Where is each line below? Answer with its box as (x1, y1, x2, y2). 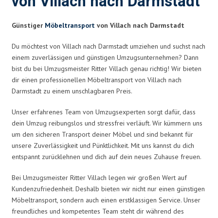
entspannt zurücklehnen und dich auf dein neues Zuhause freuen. (12, 152, 201, 161)
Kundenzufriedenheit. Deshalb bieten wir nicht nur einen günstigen (12, 184, 205, 193)
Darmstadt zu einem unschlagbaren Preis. (12, 86, 132, 95)
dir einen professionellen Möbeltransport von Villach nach (12, 75, 182, 84)
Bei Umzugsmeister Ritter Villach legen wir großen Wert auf (12, 173, 187, 182)
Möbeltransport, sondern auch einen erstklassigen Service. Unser (12, 195, 200, 204)
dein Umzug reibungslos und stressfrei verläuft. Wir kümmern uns (12, 118, 202, 127)
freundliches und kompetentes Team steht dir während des (12, 206, 184, 216)
